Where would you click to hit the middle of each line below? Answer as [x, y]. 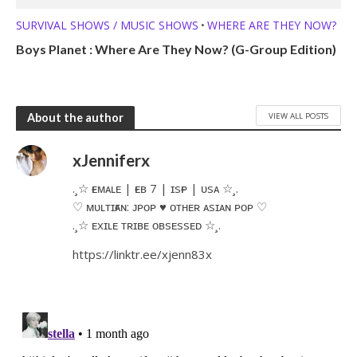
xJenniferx [112, 161]
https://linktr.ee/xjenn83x [143, 254]
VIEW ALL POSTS [298, 115]
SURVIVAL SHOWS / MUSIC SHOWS [107, 25]
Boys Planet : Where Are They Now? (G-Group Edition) [176, 49]
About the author [75, 117]
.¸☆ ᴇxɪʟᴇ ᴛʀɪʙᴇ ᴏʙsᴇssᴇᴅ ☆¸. [147, 225]
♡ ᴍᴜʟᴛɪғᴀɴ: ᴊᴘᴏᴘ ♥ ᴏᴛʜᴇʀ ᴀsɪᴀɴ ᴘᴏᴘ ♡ [170, 207]
